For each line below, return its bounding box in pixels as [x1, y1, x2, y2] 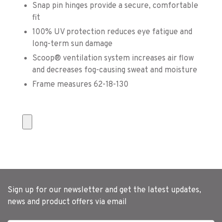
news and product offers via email [7, 197, 127, 207]
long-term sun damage [32, 39, 112, 49]
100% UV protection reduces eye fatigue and [32, 27, 192, 37]
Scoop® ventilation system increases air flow [32, 53, 194, 63]
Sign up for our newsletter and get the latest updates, [7, 185, 201, 195]
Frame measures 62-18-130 [32, 79, 128, 90]
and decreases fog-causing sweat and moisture [32, 65, 197, 75]
